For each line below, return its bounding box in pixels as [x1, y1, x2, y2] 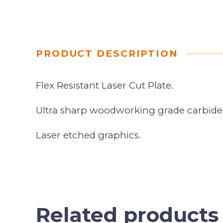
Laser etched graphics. [36, 129, 141, 141]
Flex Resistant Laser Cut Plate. [36, 80, 173, 91]
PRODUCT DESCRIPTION [36, 48, 178, 59]
